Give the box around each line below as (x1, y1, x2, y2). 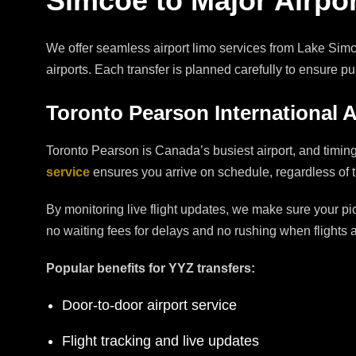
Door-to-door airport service (62, 297, 237, 314)
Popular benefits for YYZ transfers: (46, 261, 255, 276)
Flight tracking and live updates (62, 333, 259, 350)
